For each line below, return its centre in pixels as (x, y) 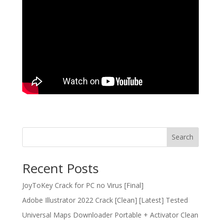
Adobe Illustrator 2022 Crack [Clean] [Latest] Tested (105, 200)
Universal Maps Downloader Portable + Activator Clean (110, 215)
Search (183, 137)
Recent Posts (60, 168)
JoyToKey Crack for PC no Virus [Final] (83, 185)
